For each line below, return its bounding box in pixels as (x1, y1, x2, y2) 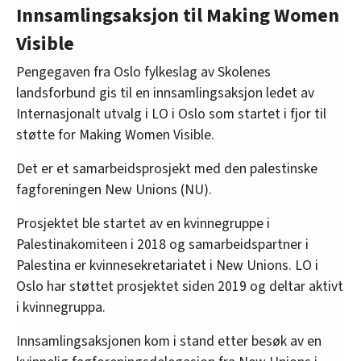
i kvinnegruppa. (16, 297, 106, 317)
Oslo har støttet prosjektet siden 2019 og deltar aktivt (16, 276, 343, 297)
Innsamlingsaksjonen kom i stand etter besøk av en (16, 330, 322, 351)
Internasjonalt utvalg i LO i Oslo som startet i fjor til (16, 103, 326, 124)
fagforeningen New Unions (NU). (16, 179, 212, 200)
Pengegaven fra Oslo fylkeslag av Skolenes (16, 61, 271, 82)
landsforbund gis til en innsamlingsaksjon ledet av (16, 82, 314, 103)
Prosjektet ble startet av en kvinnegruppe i (16, 213, 270, 234)
